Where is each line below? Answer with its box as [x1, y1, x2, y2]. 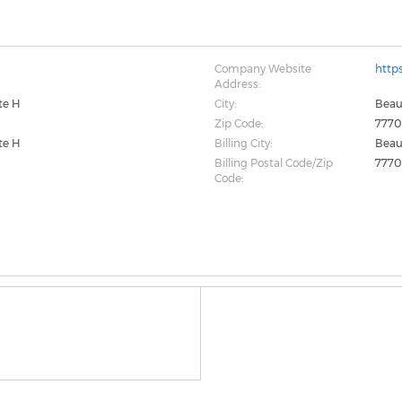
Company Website [214, 62, 311, 75]
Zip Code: [214, 117, 263, 130]
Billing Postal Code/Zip [214, 156, 333, 170]
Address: [214, 77, 260, 91]
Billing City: [214, 136, 272, 150]
